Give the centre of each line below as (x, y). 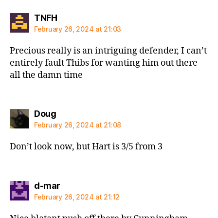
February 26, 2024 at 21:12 (77, 197)
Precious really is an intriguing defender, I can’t (108, 51)
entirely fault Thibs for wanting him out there (104, 63)
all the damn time (46, 75)
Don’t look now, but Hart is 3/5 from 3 (86, 147)
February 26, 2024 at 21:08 (78, 125)
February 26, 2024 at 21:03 (78, 29)
